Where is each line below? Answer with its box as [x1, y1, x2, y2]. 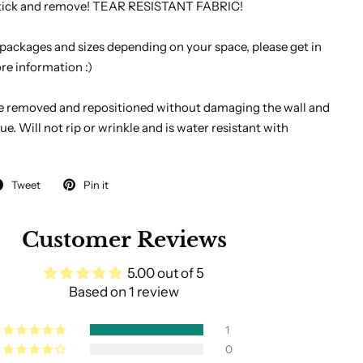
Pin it [83, 177, 109, 191]
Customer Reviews [21, 227, 227, 254]
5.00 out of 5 [127, 265, 205, 282]
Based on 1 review [69, 284, 180, 301]
